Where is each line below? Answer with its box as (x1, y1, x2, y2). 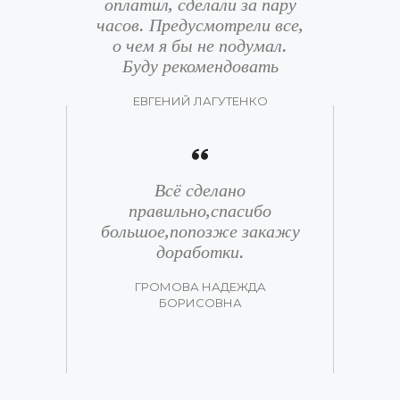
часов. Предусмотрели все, (96, 13, 304, 36)
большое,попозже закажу (100, 220, 300, 242)
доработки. (155, 240, 245, 262)
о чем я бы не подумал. (112, 34, 287, 56)
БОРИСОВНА (158, 295, 242, 310)
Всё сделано (154, 179, 246, 201)
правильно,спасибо (129, 199, 271, 221)
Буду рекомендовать (121, 54, 279, 77)
